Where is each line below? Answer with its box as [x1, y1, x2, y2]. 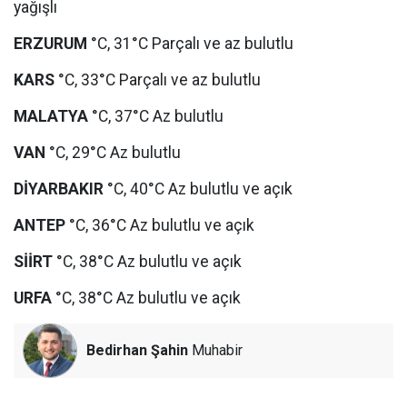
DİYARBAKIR [14, 180, 104, 198]
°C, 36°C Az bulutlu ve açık [65, 216, 254, 234]
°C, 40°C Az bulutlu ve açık [104, 180, 293, 198]
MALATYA [14, 107, 88, 125]
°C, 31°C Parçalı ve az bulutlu [87, 35, 293, 53]
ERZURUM [14, 35, 87, 53]
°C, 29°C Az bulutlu [45, 144, 181, 162]
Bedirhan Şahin [86, 342, 188, 359]
